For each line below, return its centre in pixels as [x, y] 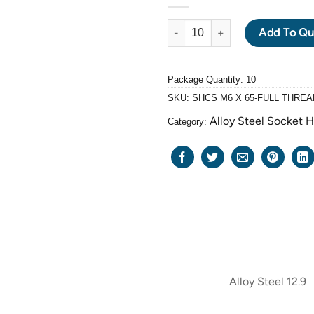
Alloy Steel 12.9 [268, 282]
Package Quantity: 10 [212, 79]
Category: [189, 121]
